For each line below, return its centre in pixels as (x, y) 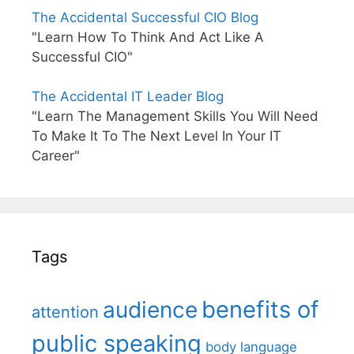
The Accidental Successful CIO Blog (145, 18)
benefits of (260, 310)
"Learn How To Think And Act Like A (148, 38)
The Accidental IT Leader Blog (128, 97)
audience (150, 310)
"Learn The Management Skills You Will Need (175, 117)
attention (65, 313)
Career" (56, 156)
